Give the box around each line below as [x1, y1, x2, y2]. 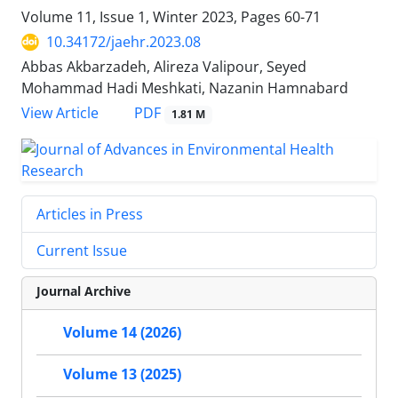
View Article [21, 103, 99, 123]
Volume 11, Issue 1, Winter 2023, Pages [21, 7, 284, 28]
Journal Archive [36, 282, 131, 299]
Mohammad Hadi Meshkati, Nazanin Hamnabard [21, 78, 348, 99]
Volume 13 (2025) [63, 363, 181, 384]
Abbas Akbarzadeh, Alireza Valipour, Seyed [21, 57, 306, 77]
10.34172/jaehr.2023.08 [46, 32, 201, 52]
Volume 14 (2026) [63, 322, 181, 342]
